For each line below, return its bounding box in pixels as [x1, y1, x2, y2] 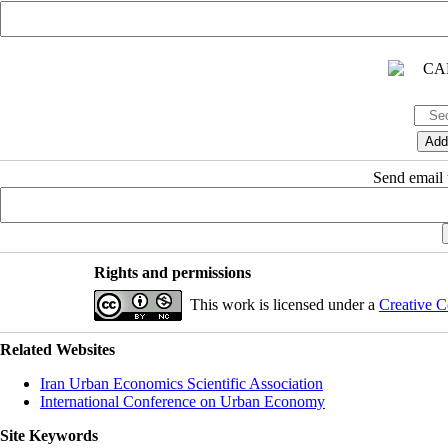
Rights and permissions [93, 263, 251, 281]
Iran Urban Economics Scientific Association [40, 374, 323, 392]
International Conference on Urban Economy [40, 392, 325, 410]
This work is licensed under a [189, 295, 379, 313]
